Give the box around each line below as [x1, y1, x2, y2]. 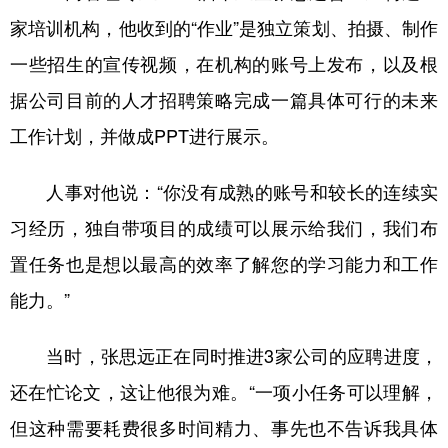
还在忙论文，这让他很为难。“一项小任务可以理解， [10, 383, 438, 401]
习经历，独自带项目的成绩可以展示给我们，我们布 [10, 219, 438, 237]
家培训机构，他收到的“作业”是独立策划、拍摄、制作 [10, 19, 438, 37]
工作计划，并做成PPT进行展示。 [10, 127, 279, 145]
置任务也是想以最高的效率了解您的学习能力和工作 [10, 255, 438, 273]
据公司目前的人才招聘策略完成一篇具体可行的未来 [10, 91, 438, 109]
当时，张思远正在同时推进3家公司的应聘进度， [10, 347, 438, 365]
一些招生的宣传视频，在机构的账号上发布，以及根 [10, 55, 438, 73]
